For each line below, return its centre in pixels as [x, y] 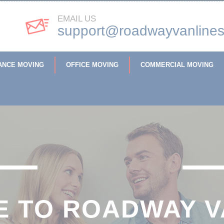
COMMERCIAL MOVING [177, 65]
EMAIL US [76, 19]
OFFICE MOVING [92, 65]
